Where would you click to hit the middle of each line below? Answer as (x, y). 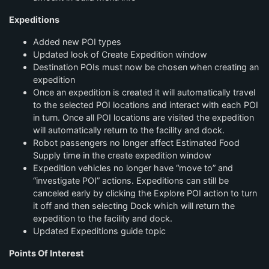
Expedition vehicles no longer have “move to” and (133, 168)
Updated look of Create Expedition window (120, 54)
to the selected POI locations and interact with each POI (146, 105)
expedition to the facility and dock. (103, 218)
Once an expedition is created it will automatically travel (144, 92)
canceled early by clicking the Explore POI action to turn (145, 193)
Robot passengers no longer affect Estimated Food (136, 143)
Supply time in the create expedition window (122, 155)
